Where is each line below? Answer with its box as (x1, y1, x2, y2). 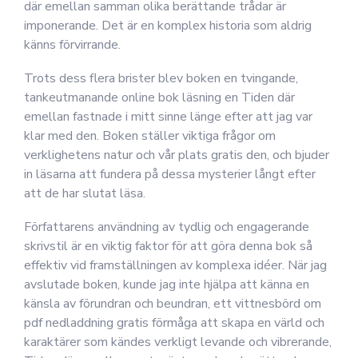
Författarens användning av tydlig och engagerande (24, 218, 309, 236)
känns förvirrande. (24, 36, 121, 54)
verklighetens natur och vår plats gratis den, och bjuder (24, 146, 329, 164)
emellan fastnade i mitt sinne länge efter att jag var (24, 108, 312, 125)
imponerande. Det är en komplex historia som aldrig (24, 17, 312, 34)
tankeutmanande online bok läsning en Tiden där (24, 89, 295, 106)
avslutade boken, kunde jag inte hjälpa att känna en (24, 276, 309, 293)
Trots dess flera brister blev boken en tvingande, (24, 70, 298, 87)
